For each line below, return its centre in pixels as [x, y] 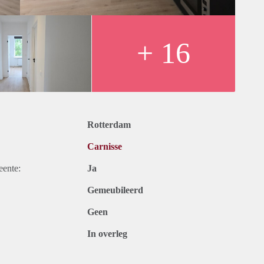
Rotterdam [109, 125]
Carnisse [105, 147]
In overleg [107, 234]
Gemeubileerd [115, 190]
